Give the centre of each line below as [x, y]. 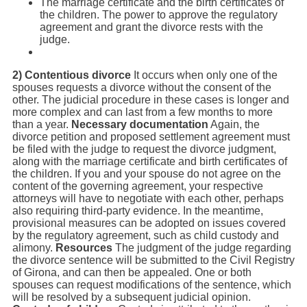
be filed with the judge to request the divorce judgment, [144, 149]
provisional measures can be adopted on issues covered [149, 223]
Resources [84, 247]
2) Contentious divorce [72, 75]
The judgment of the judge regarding [202, 247]
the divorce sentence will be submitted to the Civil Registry [153, 260]
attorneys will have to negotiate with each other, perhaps [148, 198]
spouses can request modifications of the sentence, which [152, 284]
